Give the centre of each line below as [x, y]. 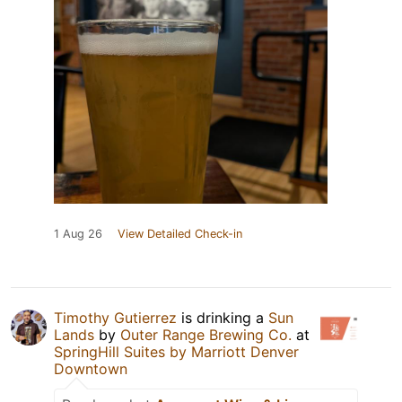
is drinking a [223, 318]
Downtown [91, 369]
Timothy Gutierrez [115, 318]
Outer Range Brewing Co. [206, 335]
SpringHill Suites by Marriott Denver [176, 352]
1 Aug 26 [78, 234]
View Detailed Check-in [180, 234]
